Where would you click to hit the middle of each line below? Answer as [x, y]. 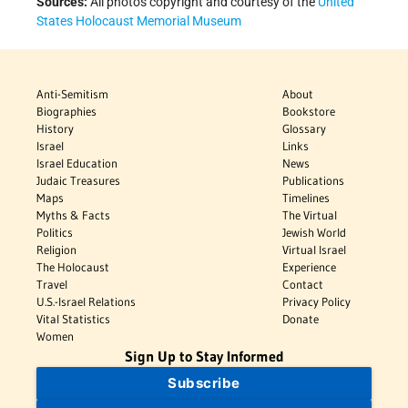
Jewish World [315, 233]
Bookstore [309, 112]
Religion [56, 250]
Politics [55, 233]
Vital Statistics [73, 319]
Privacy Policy [317, 302]
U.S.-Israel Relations [86, 302]
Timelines [306, 198]
